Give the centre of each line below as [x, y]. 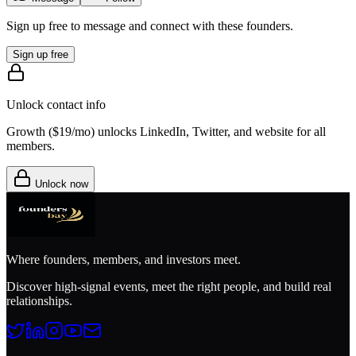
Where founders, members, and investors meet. [124, 260]
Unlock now [60, 184]
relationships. [39, 301]
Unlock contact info [56, 105]
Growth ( [29, 132]
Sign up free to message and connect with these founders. [150, 26]
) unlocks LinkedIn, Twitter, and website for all [208, 132]
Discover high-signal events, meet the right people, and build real [169, 287]
